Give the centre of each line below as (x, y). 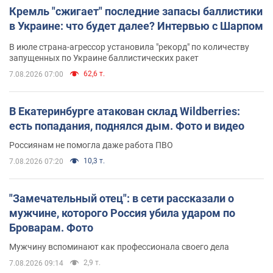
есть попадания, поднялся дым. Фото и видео (127, 126)
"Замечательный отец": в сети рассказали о (122, 198)
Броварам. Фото (51, 227)
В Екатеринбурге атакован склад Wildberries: (125, 111)
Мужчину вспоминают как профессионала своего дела (119, 246)
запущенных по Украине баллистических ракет (104, 58)
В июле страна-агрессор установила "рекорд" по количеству (129, 47)
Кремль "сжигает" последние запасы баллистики (136, 11)
